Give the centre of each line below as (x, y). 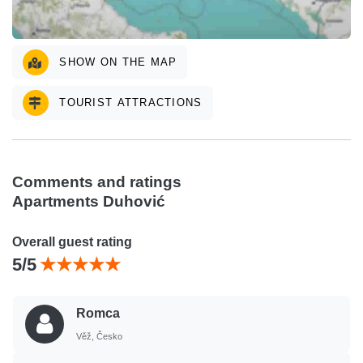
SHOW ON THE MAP (164, 62)
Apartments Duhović (89, 201)
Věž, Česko (99, 336)
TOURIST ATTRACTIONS (129, 102)
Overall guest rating (72, 241)
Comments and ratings (97, 181)
